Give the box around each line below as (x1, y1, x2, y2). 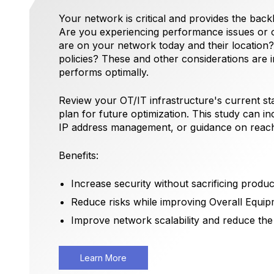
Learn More (80, 253, 127, 264)
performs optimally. (59, 66, 149, 79)
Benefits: (59, 149, 98, 162)
